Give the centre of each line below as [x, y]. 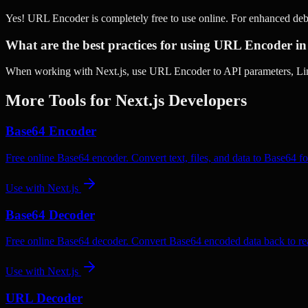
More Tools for [60, 101]
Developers [206, 101]
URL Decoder [44, 298]
